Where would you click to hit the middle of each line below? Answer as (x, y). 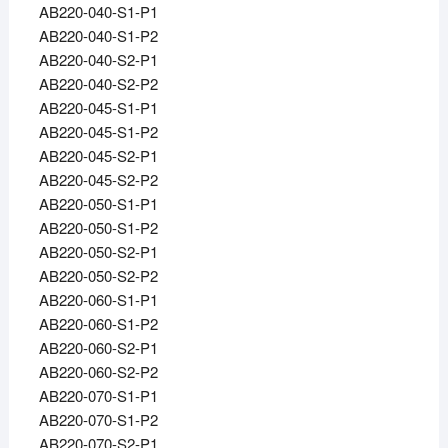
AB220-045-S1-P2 (98, 132)
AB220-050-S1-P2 (98, 228)
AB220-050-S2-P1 (98, 252)
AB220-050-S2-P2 (98, 276)
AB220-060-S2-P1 (98, 348)
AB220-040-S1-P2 (98, 36)
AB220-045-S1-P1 (98, 108)
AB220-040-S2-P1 (98, 60)
